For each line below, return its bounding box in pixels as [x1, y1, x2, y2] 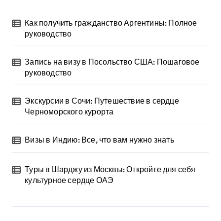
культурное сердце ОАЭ [25, 175, 114, 185]
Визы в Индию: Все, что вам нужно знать [25, 135, 174, 145]
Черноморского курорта [25, 107, 114, 117]
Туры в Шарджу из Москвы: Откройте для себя [25, 164, 196, 175]
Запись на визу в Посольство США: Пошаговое [25, 57, 200, 67]
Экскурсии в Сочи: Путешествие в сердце [25, 96, 179, 106]
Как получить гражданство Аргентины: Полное [25, 18, 197, 28]
